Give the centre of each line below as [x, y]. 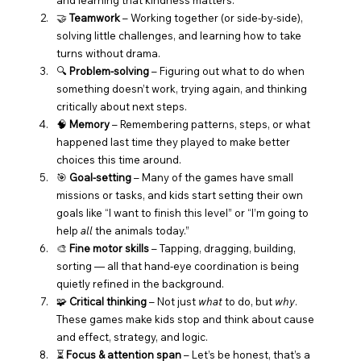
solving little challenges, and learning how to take [180, 35]
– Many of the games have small [213, 177]
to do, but [248, 301]
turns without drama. [108, 53]
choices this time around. [118, 159]
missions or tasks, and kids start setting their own [180, 195]
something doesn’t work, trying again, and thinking [183, 88]
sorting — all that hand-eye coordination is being [178, 266]
